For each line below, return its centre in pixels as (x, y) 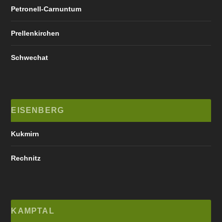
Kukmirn (25, 134)
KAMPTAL (33, 211)
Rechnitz (26, 158)
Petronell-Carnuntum (46, 9)
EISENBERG (38, 110)
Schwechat (30, 57)
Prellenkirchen (35, 33)
